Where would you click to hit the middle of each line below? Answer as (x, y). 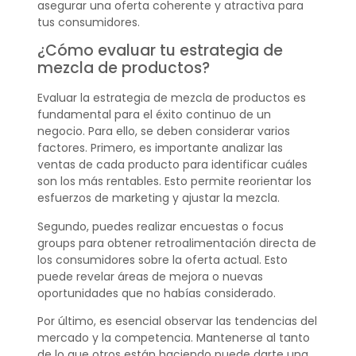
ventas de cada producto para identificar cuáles (172, 165)
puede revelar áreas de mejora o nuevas (150, 276)
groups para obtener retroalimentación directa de (176, 243)
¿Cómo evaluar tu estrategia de (160, 51)
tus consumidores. (88, 22)
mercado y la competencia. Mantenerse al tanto (173, 337)
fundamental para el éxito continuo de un (154, 115)
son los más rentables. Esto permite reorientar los (174, 182)
